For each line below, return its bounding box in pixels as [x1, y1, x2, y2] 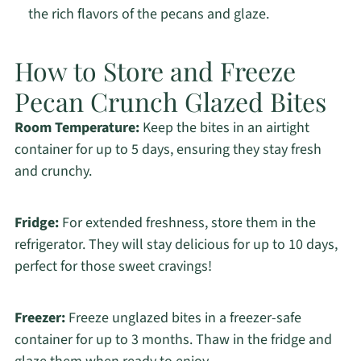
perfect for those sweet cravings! [14, 256, 212, 277]
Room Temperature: [14, 118, 139, 139]
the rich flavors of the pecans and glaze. [27, 4, 269, 25]
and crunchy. [14, 161, 92, 182]
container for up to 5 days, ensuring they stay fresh [14, 139, 322, 160]
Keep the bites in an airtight [139, 118, 309, 139]
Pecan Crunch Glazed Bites [14, 84, 326, 119]
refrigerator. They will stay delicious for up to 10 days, [14, 234, 338, 255]
